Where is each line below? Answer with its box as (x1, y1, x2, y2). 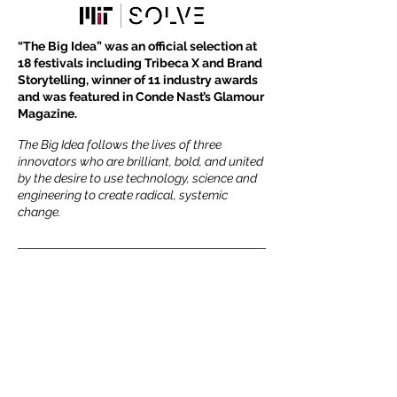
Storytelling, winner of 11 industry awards (18, 73, 258, 87)
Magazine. (18, 106, 77, 121)
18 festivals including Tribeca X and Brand (18, 56, 262, 70)
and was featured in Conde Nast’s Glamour (18, 90, 264, 104)
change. (18, 205, 61, 219)
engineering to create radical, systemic (18, 188, 228, 202)
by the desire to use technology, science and (18, 171, 257, 185)
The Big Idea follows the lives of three (18, 137, 222, 152)
